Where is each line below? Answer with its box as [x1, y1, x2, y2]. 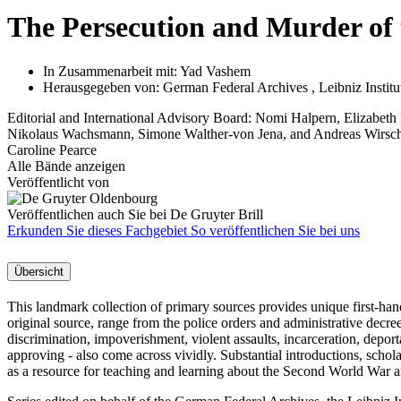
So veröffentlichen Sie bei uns [191, 222, 360, 238]
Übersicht [14, 264, 64, 278]
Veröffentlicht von [7, 174, 109, 190]
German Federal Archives [163, 79, 308, 95]
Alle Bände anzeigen [7, 158, 125, 174]
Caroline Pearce [7, 141, 97, 158]
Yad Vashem [180, 63, 251, 79]
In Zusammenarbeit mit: [43, 63, 180, 79]
